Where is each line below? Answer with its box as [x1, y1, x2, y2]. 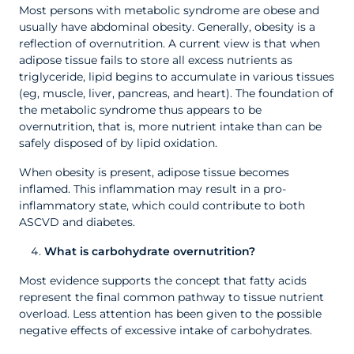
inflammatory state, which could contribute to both [19, 198, 305, 213]
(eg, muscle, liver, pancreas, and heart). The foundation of [19, 86, 333, 100]
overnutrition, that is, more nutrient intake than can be [19, 119, 322, 134]
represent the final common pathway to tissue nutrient [19, 290, 324, 304]
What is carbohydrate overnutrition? [44, 244, 255, 258]
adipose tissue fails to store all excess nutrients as [19, 53, 292, 67]
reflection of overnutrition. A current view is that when [19, 36, 320, 51]
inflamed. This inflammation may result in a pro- [19, 182, 286, 196]
